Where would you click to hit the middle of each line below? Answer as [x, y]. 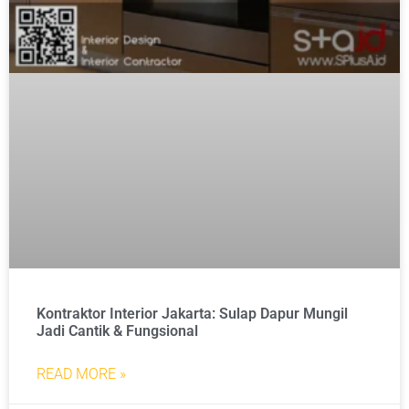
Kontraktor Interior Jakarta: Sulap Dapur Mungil [192, 314]
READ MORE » [81, 374]
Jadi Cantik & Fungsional [117, 331]
